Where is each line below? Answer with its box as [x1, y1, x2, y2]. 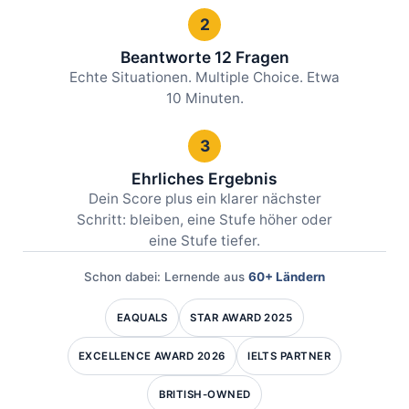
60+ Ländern [248, 269, 325, 285]
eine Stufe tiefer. [149, 232, 260, 250]
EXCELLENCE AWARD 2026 [78, 349, 225, 362]
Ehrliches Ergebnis [131, 169, 278, 189]
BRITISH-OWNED [158, 387, 251, 401]
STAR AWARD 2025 [190, 310, 293, 324]
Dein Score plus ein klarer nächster [88, 190, 321, 208]
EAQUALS [116, 310, 168, 324]
